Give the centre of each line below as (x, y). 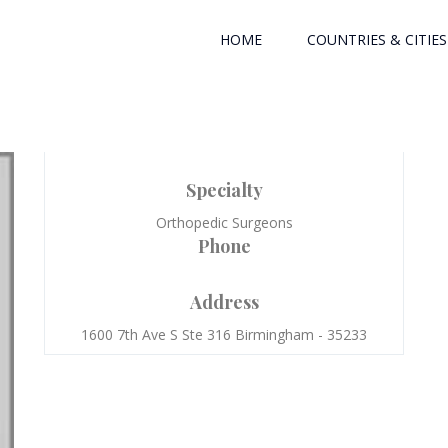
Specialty (224, 190)
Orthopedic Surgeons (224, 222)
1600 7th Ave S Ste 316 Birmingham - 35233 (224, 334)
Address (224, 302)
